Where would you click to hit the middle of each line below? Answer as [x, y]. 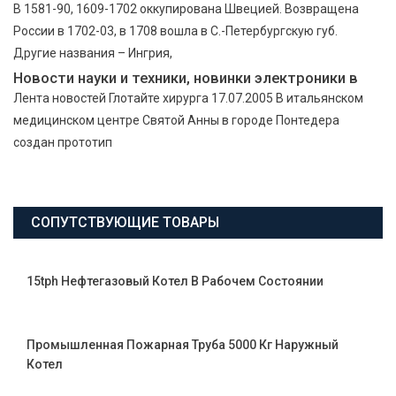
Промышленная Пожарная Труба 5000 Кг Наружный [183, 344]
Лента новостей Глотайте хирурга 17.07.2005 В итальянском [188, 98]
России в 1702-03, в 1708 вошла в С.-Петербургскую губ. [175, 30]
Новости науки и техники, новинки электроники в [186, 77]
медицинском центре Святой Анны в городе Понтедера [176, 120]
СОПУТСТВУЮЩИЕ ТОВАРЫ [125, 222]
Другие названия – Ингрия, [93, 53]
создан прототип [63, 142]
